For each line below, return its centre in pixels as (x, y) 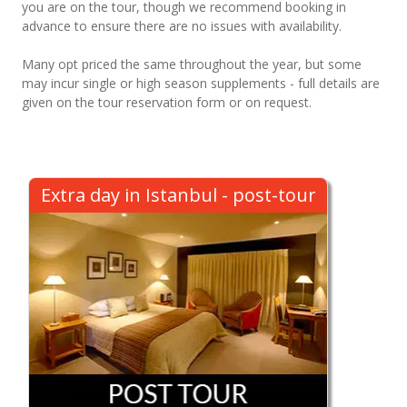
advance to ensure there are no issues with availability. (182, 25)
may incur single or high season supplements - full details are (201, 83)
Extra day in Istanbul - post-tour (178, 194)
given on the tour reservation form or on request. (167, 102)
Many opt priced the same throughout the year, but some (192, 64)
